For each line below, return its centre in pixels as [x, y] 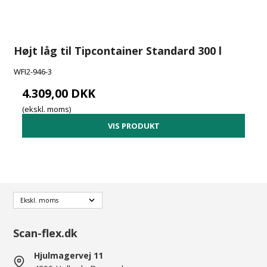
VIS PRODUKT [133, 125]
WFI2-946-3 [33, 71]
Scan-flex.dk [46, 233]
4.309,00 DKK [59, 93]
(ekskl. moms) [47, 109]
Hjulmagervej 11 [69, 255]
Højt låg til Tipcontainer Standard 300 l [118, 50]
